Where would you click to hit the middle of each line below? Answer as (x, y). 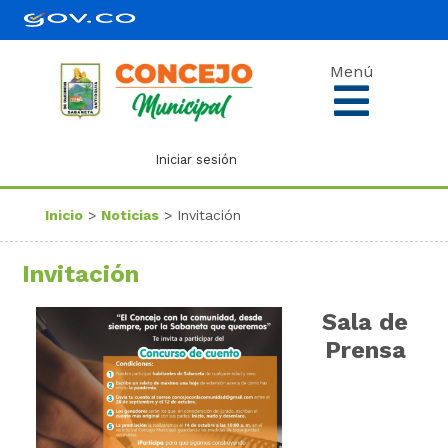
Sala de (365, 321)
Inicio (63, 214)
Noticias (129, 214)
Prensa (365, 349)
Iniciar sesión (197, 160)
